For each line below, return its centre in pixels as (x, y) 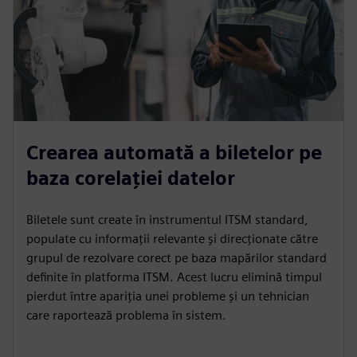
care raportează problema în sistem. (126, 315)
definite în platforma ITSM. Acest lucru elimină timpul (174, 277)
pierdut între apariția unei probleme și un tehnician (168, 296)
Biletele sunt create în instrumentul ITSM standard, (167, 219)
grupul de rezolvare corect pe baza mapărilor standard (177, 257)
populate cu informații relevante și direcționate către (172, 238)
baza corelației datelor (131, 178)
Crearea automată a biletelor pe (174, 152)
